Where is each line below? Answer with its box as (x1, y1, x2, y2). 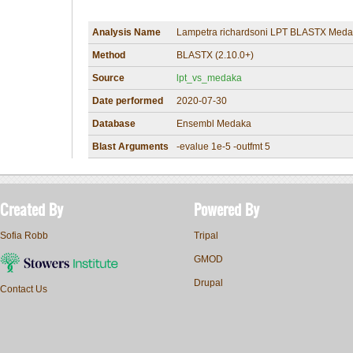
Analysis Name (92, 27, 161, 39)
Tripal (194, 230, 218, 242)
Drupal (194, 277, 223, 289)
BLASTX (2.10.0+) (176, 50, 254, 61)
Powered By (194, 199, 259, 221)
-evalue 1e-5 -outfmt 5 (176, 141, 270, 153)
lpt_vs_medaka (176, 72, 242, 84)
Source (92, 72, 124, 84)
